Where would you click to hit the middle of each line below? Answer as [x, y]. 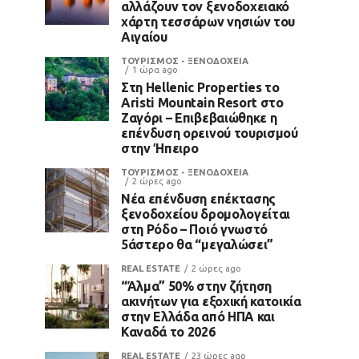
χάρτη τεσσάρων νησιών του [208, 21]
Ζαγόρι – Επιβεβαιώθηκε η [199, 117]
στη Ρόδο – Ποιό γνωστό [194, 229]
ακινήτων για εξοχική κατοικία [211, 301]
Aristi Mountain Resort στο [202, 102]
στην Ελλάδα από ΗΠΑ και [198, 316]
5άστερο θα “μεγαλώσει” [197, 244]
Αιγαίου [144, 36]
